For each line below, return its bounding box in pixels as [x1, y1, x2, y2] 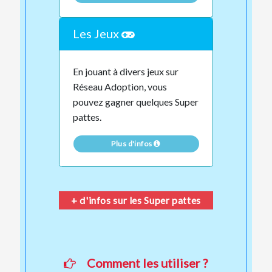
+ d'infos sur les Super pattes [71, 194, 201, 206]
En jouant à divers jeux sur [73, 66, 179, 77]
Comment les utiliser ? [87, 255, 208, 270]
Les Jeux [73, 26, 122, 41]
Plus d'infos [111, 139, 154, 148]
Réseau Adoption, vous [73, 81, 168, 92]
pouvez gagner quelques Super [73, 96, 199, 107]
